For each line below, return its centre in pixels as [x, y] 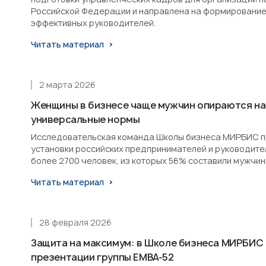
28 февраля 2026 [75, 222]
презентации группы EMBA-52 [102, 257]
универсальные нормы [85, 119]
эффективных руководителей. [93, 23]
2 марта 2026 [67, 84]
